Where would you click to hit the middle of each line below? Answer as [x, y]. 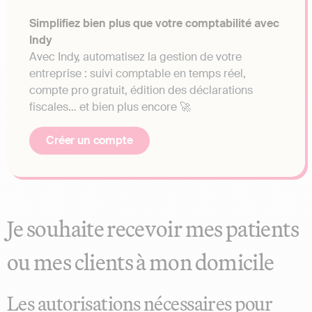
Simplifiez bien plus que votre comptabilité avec [154, 24]
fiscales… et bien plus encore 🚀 [110, 107]
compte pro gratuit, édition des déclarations [141, 91]
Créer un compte [89, 141]
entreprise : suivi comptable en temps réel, [138, 74]
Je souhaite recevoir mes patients [153, 229]
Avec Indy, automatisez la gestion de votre [135, 57]
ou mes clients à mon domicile [141, 262]
